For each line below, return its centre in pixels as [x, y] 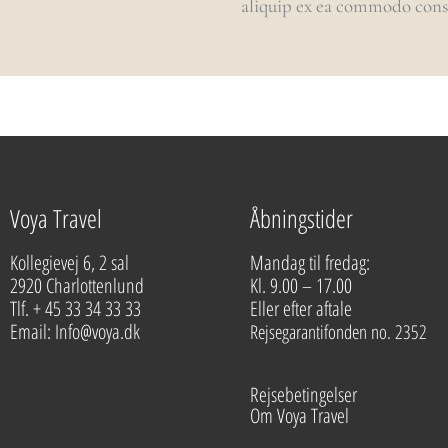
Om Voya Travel [301, 415]
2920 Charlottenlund [79, 285]
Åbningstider [301, 217]
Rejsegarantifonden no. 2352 [338, 331]
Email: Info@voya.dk [77, 331]
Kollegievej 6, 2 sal [69, 262]
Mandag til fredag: [310, 262]
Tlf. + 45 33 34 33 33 [77, 308]
